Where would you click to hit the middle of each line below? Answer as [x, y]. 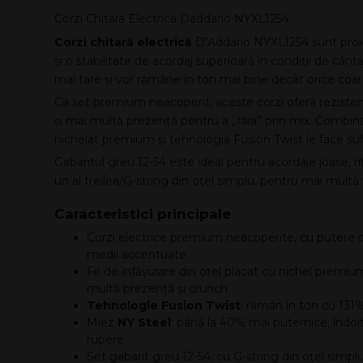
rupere [105, 340]
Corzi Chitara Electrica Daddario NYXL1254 [172, 19]
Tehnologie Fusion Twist [164, 305]
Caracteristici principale [143, 214]
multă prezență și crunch [157, 288]
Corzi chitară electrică [123, 42]
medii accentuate [137, 254]
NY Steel [144, 322]
